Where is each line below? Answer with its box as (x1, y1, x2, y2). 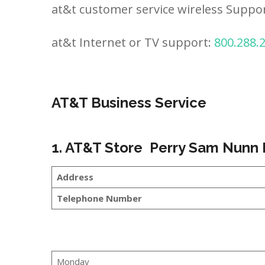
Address (56, 171, 93, 183)
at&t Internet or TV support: (51, 34, 214, 50)
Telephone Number (56, 192, 142, 204)
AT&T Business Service (51, 94, 206, 111)
